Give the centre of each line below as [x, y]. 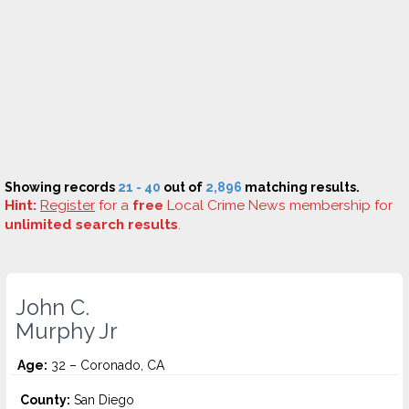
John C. [52, 308]
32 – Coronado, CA [106, 365]
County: [45, 400]
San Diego [102, 400]
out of [183, 187]
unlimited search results [91, 225]
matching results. [301, 187]
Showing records [61, 187]
